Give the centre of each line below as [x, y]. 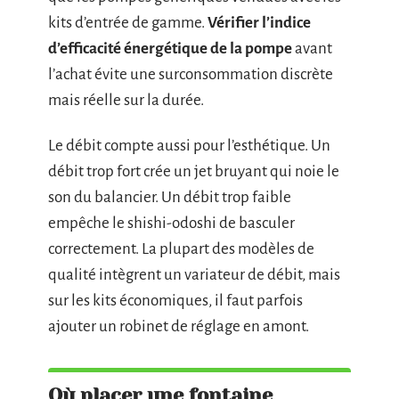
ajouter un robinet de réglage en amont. [179, 327]
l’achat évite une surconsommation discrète [191, 74]
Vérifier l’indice [259, 22]
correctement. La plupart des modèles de [181, 249]
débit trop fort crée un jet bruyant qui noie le [194, 172]
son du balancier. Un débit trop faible [170, 198]
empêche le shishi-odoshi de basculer [171, 224]
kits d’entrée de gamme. [128, 22]
